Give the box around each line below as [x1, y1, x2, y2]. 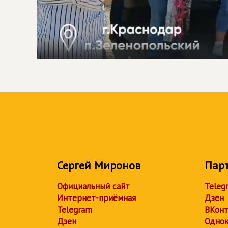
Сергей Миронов [57, 158, 140, 173]
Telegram [57, 204, 92, 216]
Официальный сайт [57, 181, 130, 192]
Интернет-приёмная [57, 192, 136, 204]
